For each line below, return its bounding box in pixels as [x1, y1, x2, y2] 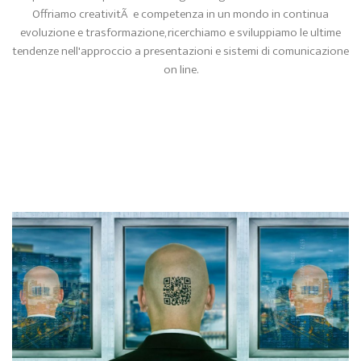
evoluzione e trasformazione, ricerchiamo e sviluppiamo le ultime [20, 23, 341, 43]
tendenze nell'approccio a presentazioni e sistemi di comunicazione [12, 41, 349, 61]
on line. [163, 60, 198, 80]
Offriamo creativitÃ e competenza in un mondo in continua [32, 4, 329, 24]
